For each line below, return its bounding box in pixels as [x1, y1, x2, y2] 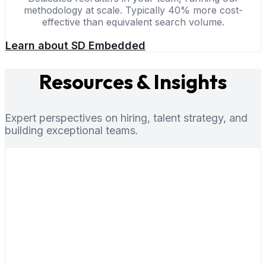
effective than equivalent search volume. [42, 16, 224, 28]
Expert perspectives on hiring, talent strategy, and [5, 111, 248, 124]
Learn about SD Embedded [5, 39, 145, 52]
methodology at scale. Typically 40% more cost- [23, 4, 243, 17]
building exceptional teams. [5, 123, 138, 137]
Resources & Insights [39, 69, 227, 95]
